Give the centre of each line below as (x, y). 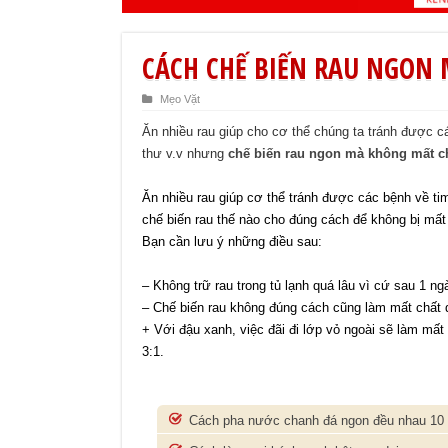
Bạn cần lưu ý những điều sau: (232, 242)
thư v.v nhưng (185, 154)
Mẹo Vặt (180, 99)
